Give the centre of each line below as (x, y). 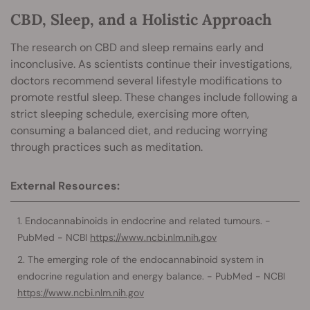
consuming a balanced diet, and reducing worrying (139, 130)
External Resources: (65, 185)
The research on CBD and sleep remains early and (137, 47)
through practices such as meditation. (107, 147)
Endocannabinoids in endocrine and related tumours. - (148, 220)
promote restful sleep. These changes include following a (154, 97)
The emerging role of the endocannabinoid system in (146, 259)
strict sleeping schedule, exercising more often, (130, 113)
